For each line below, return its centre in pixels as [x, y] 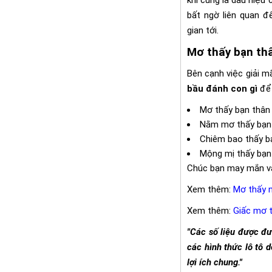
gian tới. [203, 30]
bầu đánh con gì [222, 88]
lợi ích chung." [215, 262]
